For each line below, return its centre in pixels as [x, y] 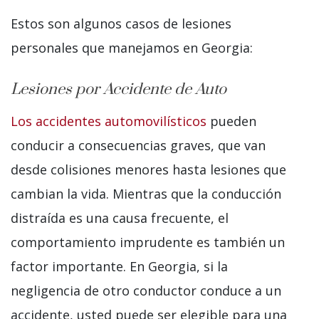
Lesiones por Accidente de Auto [119, 90]
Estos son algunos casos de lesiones [121, 24]
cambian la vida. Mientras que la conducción [146, 194]
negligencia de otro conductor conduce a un [146, 291]
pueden [231, 121]
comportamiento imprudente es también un [148, 242]
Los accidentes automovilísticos [109, 121]
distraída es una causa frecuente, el [120, 218]
